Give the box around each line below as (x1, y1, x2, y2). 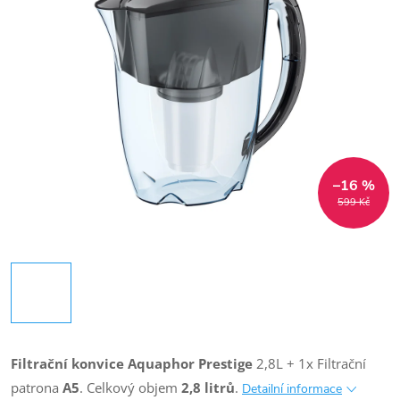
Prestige (198, 354, 253, 372)
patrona (11, 379, 62, 396)
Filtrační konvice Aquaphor (11, 354, 198, 372)
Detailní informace (242, 380, 342, 397)
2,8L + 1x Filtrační (253, 354, 366, 372)
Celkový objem (87, 379, 181, 396)
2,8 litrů (181, 379, 235, 396)
